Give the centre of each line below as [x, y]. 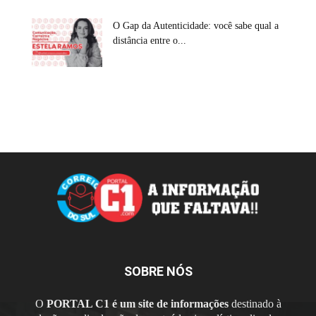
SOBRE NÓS [158, 271]
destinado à [255, 303]
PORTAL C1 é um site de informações [137, 303]
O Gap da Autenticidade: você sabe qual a [196, 26]
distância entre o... [150, 41]
